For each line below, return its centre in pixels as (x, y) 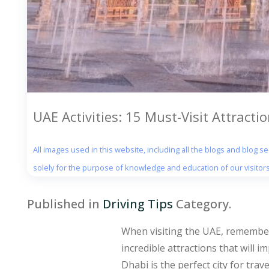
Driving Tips (138, 204)
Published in (65, 204)
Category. (202, 204)
